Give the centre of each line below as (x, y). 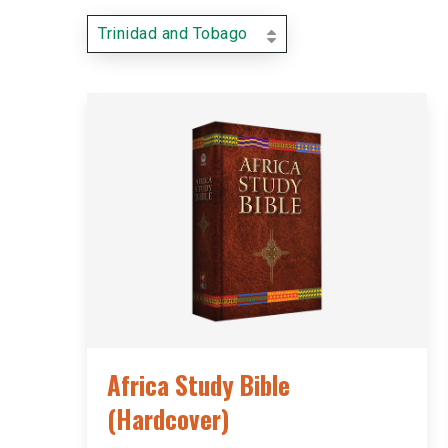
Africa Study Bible (198, 384)
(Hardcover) (168, 418)
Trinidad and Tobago (173, 33)
